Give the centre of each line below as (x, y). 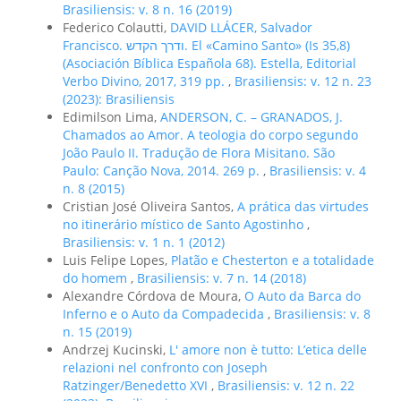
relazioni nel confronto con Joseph (165, 367)
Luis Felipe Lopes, (117, 260)
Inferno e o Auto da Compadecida (165, 313)
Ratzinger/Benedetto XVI (137, 385)
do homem (97, 277)
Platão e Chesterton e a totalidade (273, 260)
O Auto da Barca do (303, 295)
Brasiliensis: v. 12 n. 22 (286, 385)
